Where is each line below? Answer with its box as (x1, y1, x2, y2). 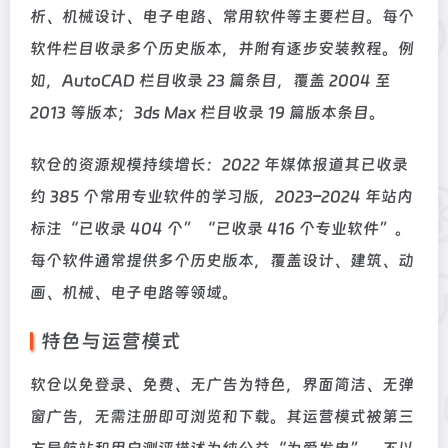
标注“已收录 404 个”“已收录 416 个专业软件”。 (30, 219, 411, 238)
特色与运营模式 (41, 329, 181, 353)
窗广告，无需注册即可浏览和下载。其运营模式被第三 (30, 407, 414, 426)
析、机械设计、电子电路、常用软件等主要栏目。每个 (30, 7, 414, 26)
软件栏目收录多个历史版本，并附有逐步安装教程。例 (30, 39, 414, 58)
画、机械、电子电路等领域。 (30, 283, 238, 302)
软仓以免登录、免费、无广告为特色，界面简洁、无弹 (30, 375, 414, 394)
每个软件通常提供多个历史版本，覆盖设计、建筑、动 (30, 251, 414, 270)
